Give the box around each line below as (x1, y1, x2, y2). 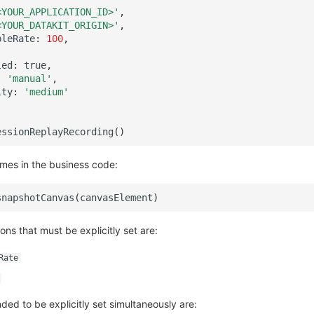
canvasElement (80, 191, 153, 203)
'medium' (24, 86, 69, 97)
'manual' (7, 72, 52, 84)
